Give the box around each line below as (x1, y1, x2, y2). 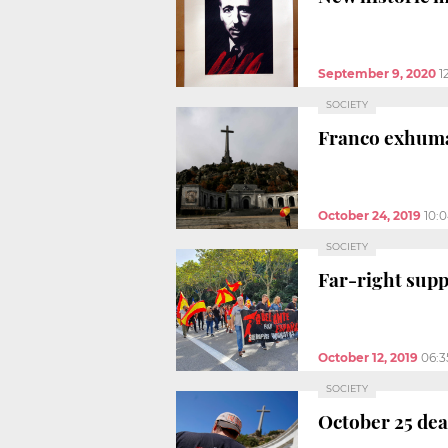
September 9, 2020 (318, 65, 436, 81)
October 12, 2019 (318, 349, 418, 365)
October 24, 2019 (318, 207, 421, 223)
